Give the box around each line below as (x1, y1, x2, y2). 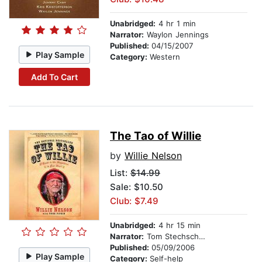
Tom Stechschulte (144, 232, 199, 242)
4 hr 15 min (156, 220, 201, 230)
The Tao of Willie (110, 129, 201, 143)
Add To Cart (30, 71, 78, 82)
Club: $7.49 (110, 195, 158, 207)
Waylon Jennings (144, 30, 209, 40)
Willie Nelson (125, 150, 182, 162)
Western (150, 52, 180, 62)
